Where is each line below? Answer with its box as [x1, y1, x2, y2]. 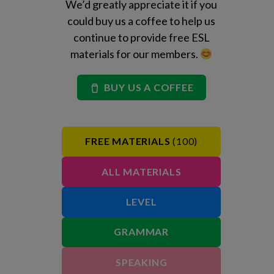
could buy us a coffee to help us [67, 14, 216, 28]
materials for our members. [70, 47, 200, 61]
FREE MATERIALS [85, 135, 171, 147]
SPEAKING [115, 256, 168, 268]
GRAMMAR [114, 226, 169, 238]
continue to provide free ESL [73, 31, 210, 45]
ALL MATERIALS [101, 165, 182, 177]
